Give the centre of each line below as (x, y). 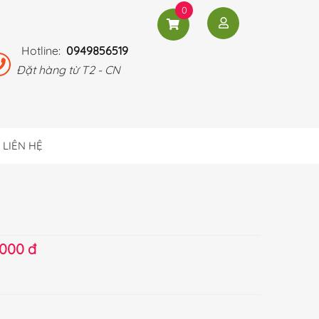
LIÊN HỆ (23, 146)
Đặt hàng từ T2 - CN (68, 70)
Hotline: (44, 51)
